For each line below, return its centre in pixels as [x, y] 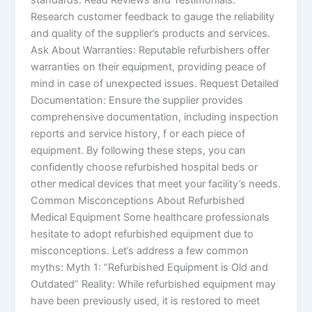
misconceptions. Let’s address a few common [140, 250]
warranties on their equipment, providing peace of [149, 67]
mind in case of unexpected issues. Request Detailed [155, 83]
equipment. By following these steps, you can [139, 150]
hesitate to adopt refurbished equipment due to [142, 234]
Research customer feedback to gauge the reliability [153, 16]
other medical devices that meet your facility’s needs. [156, 184]
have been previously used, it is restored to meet [146, 301]
